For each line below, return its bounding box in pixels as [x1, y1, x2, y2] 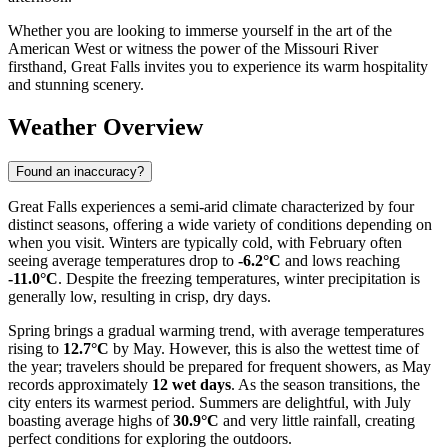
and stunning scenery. [8, 76, 144, 94]
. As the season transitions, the [231, 375, 420, 393]
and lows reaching [281, 251, 400, 269]
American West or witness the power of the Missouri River [8, 40, 378, 58]
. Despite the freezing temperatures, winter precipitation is [58, 269, 420, 287]
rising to [8, 339, 63, 357]
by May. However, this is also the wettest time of [109, 339, 419, 357]
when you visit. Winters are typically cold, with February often [8, 233, 402, 251]
